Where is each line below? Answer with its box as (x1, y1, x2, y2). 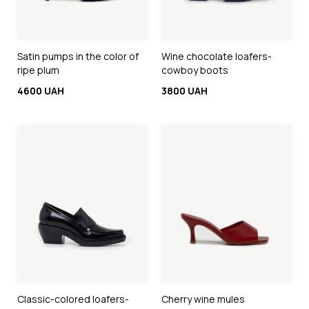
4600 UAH (17, 83, 64, 97)
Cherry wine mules (161, 292, 245, 306)
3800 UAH (161, 83, 208, 97)
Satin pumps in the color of (17, 49, 139, 63)
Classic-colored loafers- (17, 292, 129, 306)
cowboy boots (161, 63, 228, 77)
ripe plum (17, 63, 59, 77)
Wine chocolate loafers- (161, 49, 272, 63)
